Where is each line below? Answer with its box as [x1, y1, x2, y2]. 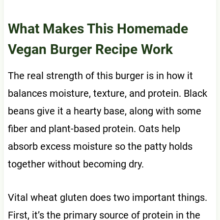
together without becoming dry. [7, 158, 144, 170]
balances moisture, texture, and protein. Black [7, 87, 207, 99]
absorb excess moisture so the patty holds [7, 140, 192, 152]
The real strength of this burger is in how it [7, 69, 193, 82]
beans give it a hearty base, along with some [7, 105, 201, 117]
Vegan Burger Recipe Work [7, 41, 173, 57]
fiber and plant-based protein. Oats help [7, 122, 180, 135]
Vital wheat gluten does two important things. [7, 191, 207, 203]
